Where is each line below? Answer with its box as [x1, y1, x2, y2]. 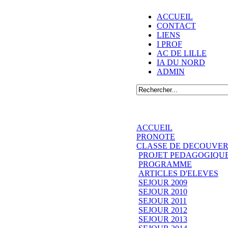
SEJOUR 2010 [138, 187, 187, 196]
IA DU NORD [157, 58, 205, 67]
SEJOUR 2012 [138, 205, 187, 214]
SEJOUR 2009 [138, 178, 187, 187]
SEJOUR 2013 [138, 214, 187, 223]
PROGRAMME [138, 159, 192, 168]
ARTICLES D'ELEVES [138, 168, 218, 178]
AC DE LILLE [157, 49, 207, 58]
